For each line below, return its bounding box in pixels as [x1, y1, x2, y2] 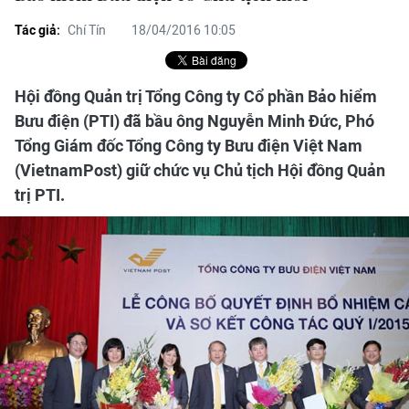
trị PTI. [15, 185, 65, 204]
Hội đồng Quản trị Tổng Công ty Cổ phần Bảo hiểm [15, 87, 377, 106]
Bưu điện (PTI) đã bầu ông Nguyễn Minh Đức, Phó [15, 111, 374, 131]
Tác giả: [15, 23, 60, 37]
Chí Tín [68, 23, 106, 37]
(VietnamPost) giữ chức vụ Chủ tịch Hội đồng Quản [15, 161, 385, 180]
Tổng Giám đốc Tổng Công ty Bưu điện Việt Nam [15, 136, 362, 155]
